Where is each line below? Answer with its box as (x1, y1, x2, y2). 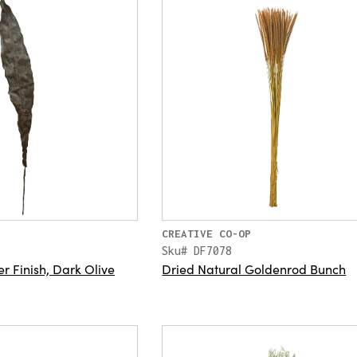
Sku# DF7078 (162, 244, 233, 258)
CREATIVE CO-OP (162, 227, 252, 241)
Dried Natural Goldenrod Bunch (162, 260, 347, 278)
